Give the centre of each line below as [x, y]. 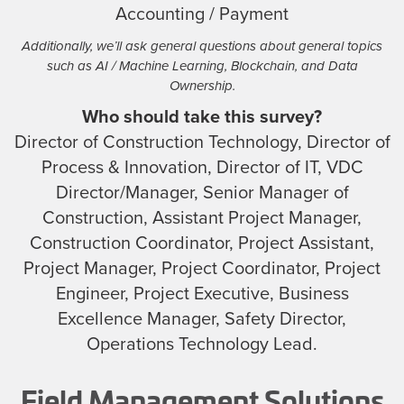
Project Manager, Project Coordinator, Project [202, 268]
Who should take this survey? [202, 117]
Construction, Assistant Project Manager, [202, 218]
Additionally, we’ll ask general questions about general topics [202, 46]
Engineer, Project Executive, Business [202, 294]
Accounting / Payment [202, 14]
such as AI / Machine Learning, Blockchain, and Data [202, 65]
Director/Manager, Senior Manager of [202, 193]
